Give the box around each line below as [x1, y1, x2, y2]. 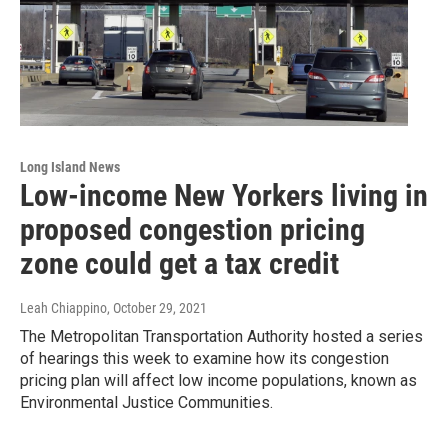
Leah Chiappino [20, 300, 107, 317]
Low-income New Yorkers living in [20, 178, 428, 214]
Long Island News [20, 159, 120, 176]
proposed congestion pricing [20, 212, 365, 248]
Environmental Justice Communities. [20, 393, 273, 413]
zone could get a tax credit [20, 246, 339, 282]
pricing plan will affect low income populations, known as [20, 371, 417, 391]
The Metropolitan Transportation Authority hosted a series [20, 327, 423, 347]
